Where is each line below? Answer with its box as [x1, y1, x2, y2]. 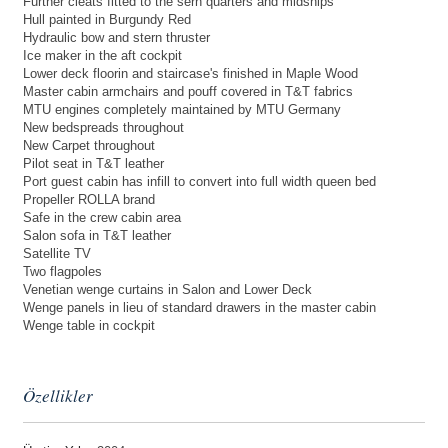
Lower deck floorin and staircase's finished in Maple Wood [23, 66, 358, 82]
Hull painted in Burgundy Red [23, 12, 191, 28]
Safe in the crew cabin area [23, 210, 181, 226]
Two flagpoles [23, 264, 102, 280]
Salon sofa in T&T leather [23, 228, 171, 244]
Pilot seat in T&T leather [23, 156, 164, 172]
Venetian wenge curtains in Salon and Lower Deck [23, 282, 312, 298]
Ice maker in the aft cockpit [23, 48, 182, 64]
